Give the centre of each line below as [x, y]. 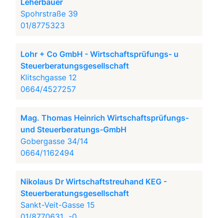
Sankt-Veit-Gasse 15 [58, 205]
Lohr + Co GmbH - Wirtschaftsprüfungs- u [100, 54]
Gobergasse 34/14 [54, 141]
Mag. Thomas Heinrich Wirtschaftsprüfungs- [105, 118]
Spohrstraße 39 [49, 14]
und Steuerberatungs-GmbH [74, 129]
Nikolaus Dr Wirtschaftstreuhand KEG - [94, 182]
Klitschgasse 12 [49, 77]
